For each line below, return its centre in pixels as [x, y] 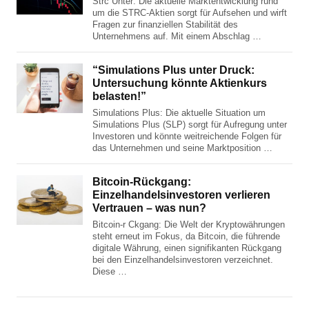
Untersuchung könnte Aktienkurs [180, 83]
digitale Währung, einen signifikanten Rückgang [187, 248]
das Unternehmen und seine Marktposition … [182, 148]
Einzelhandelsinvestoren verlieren [181, 195]
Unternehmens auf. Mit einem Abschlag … [177, 36]
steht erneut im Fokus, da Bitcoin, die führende [186, 236]
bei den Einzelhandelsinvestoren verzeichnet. [183, 260]
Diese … [110, 271]
